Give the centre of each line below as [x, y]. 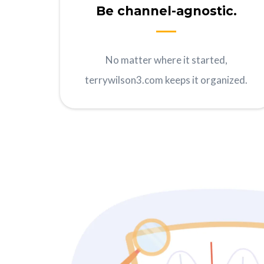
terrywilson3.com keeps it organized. [166, 80]
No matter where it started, [166, 60]
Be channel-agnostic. [166, 11]
